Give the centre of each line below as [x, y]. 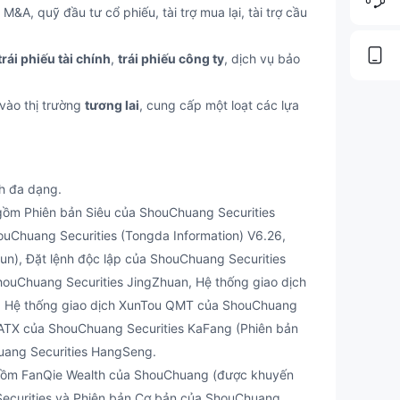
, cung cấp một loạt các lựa [219, 105]
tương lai [112, 105]
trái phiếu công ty [171, 58]
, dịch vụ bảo [262, 58]
